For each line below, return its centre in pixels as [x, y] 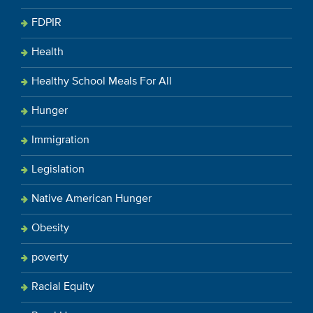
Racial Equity [63, 287]
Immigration [60, 140]
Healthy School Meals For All [102, 81]
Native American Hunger [92, 199]
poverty [50, 257]
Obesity [50, 228]
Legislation [58, 169]
